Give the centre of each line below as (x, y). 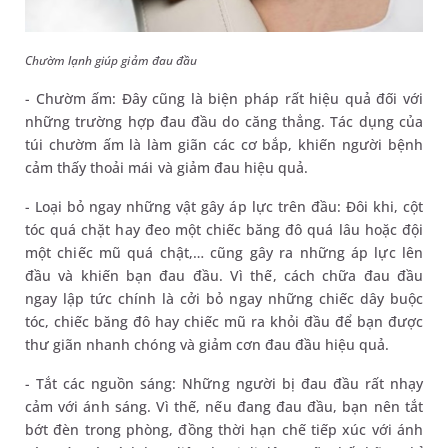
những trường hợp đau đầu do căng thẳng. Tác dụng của (224, 121)
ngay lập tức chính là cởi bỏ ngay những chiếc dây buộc (224, 298)
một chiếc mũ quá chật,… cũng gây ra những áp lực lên (224, 252)
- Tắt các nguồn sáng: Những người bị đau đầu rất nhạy (224, 383)
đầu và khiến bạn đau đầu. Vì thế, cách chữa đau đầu (224, 275)
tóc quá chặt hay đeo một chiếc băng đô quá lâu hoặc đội (224, 229)
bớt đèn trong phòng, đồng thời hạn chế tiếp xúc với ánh (224, 429)
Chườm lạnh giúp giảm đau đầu (111, 60)
